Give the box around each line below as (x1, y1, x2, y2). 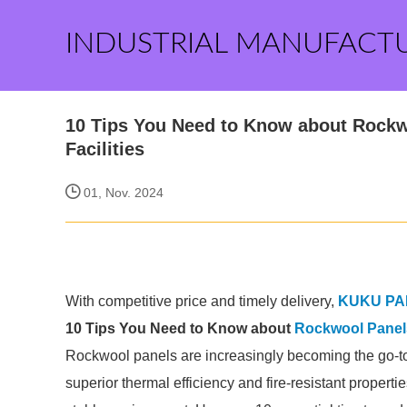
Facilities (65, 139, 144, 159)
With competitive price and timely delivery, (65, 293, 338, 309)
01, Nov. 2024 (80, 185, 164, 200)
